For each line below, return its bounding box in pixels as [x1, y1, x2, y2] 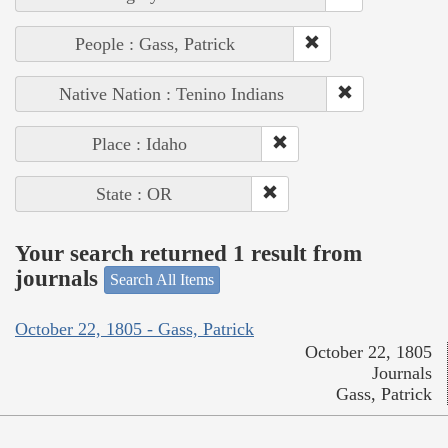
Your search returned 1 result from [15, 240, 362, 266]
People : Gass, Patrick [75, 34, 235, 55]
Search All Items [110, 271, 214, 289]
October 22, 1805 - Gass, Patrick [15, 318, 254, 339]
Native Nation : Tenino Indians [59, 84, 284, 105]
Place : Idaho [91, 134, 187, 155]
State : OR [96, 184, 172, 205]
